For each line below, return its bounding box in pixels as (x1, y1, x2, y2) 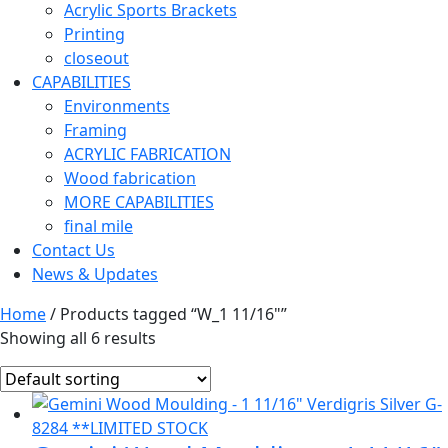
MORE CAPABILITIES (64, 190, 214, 213)
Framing (64, 118, 127, 141)
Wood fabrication (64, 166, 196, 189)
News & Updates (32, 262, 158, 285)
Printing (64, 22, 125, 45)
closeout (64, 46, 129, 69)
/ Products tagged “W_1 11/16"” (46, 302, 287, 325)
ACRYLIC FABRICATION (64, 142, 231, 165)
